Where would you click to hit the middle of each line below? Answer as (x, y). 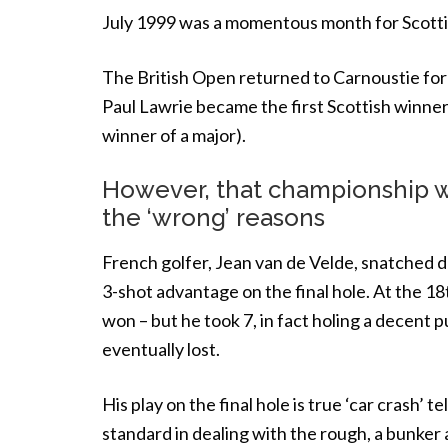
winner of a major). (174, 135)
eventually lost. (161, 349)
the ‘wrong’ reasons (213, 217)
